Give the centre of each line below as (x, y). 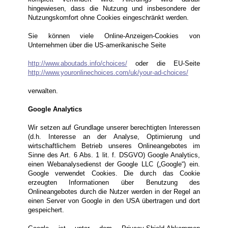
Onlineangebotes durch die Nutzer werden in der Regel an (114, 192)
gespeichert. (46, 210)
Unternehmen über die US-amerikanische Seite (97, 45)
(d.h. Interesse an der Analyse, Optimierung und (114, 137)
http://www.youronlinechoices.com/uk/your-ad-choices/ (108, 73)
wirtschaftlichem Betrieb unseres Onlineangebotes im (114, 146)
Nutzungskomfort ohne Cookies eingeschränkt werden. (108, 18)
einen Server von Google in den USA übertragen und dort (114, 201)
